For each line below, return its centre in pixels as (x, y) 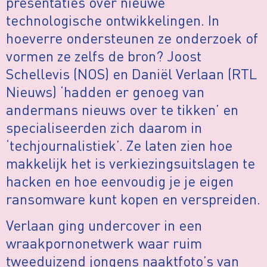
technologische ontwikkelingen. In (113, 20)
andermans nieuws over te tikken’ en (122, 109)
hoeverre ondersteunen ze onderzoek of (132, 38)
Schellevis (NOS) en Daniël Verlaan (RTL (131, 73)
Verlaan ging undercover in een (104, 225)
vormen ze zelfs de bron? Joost (104, 55)
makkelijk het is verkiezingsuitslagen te (131, 163)
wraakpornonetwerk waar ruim (104, 243)
